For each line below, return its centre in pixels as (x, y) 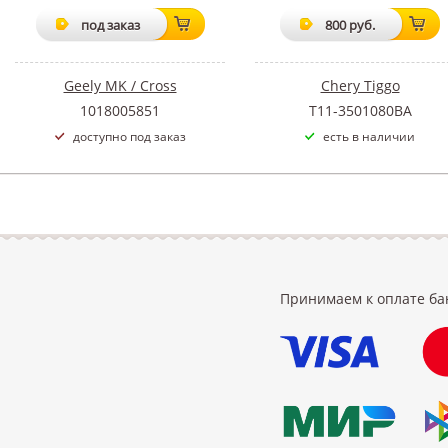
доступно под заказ (129, 136)
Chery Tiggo (360, 85)
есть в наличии (369, 136)
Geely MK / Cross (120, 85)
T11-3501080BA (360, 110)
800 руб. (350, 24)
